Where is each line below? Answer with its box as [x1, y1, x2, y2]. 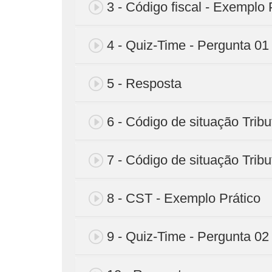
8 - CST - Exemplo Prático [107, 190, 260, 206]
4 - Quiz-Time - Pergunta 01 [107, 37, 269, 53]
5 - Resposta [107, 75, 182, 91]
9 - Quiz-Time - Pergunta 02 [107, 228, 269, 244]
